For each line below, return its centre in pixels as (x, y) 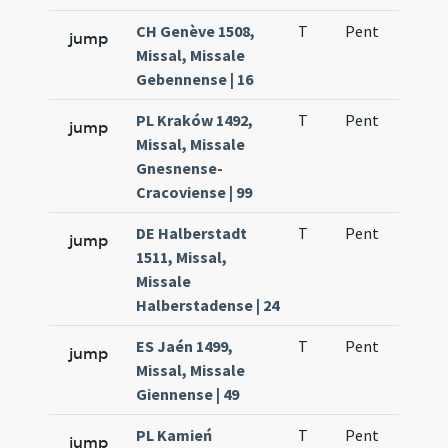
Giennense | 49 (188, 394)
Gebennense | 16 (195, 79)
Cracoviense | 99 (194, 192)
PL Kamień (174, 435)
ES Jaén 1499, (185, 346)
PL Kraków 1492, (195, 120)
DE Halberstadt (192, 233)
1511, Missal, (182, 257)
